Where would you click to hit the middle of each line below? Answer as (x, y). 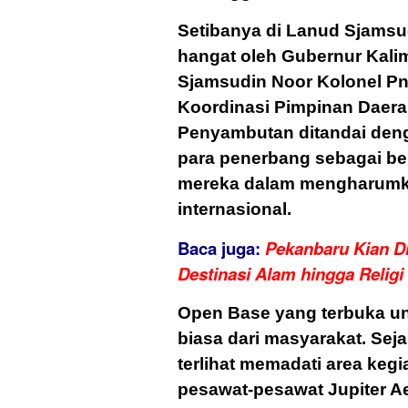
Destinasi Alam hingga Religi (291, 274)
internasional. (235, 209)
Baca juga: (221, 249)
